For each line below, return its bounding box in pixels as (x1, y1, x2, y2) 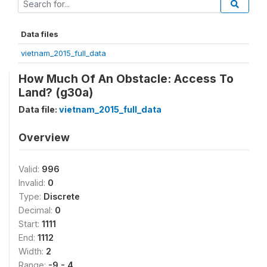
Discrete (44, 191, 80, 201)
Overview (18, 131, 70, 144)
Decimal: (18, 205, 55, 215)
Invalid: (18, 178, 48, 188)
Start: (18, 219, 42, 229)
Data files (21, 29, 58, 39)
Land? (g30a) (18, 85, 93, 100)
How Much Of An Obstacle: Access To (18, 72, 234, 86)
